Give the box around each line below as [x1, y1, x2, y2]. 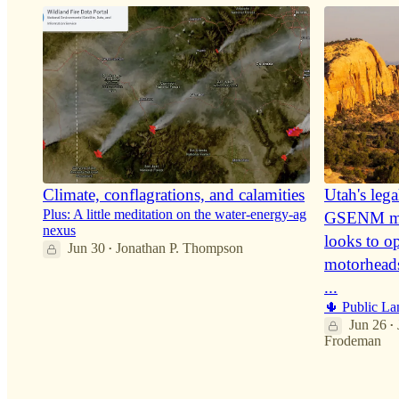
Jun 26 [349, 317, 387, 333]
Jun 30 [68, 240, 105, 256]
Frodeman [324, 333, 381, 349]
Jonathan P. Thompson [116, 240, 243, 256]
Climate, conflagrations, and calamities [43, 185, 305, 205]
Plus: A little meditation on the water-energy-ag [43, 207, 306, 223]
